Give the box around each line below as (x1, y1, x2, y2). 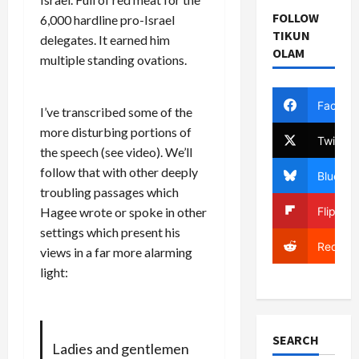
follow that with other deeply (40, 164, 198, 179)
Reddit (317, 239, 352, 253)
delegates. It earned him (40, 32, 170, 47)
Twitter (317, 133, 353, 147)
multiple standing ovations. (40, 52, 187, 67)
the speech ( (40, 144, 105, 159)
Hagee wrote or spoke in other (40, 204, 207, 220)
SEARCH (272, 332, 319, 348)
